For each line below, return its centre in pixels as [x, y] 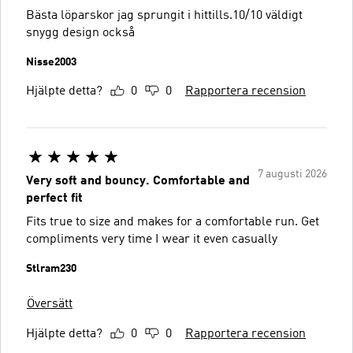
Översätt [50, 304]
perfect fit [54, 198]
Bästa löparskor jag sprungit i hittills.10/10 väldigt [164, 15]
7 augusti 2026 [292, 174]
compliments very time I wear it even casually [152, 239]
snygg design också [80, 33]
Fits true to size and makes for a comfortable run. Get [173, 222]
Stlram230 [51, 268]
